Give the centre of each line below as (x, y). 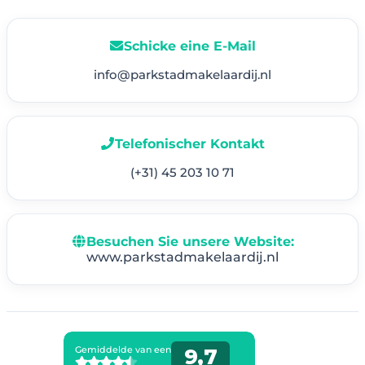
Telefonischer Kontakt (190, 143)
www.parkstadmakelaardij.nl (182, 257)
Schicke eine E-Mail (190, 46)
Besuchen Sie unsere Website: (190, 241)
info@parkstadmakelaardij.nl (182, 74)
